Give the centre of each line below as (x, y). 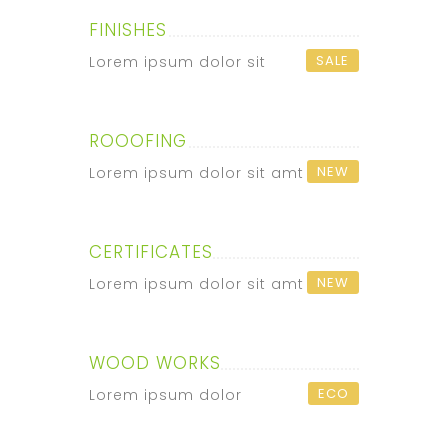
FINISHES (128, 30)
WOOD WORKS (155, 363)
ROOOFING (138, 141)
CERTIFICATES (151, 252)
